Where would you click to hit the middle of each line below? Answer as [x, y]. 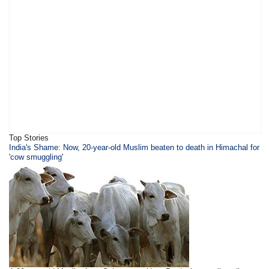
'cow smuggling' [36, 157]
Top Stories [29, 138]
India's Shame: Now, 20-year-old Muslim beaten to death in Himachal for [134, 147]
